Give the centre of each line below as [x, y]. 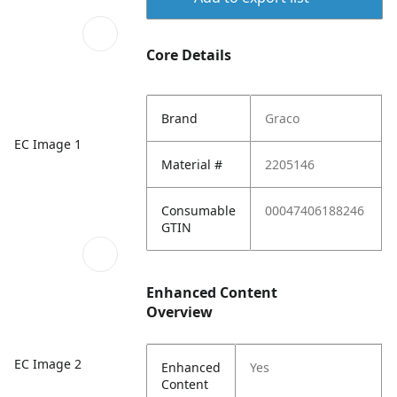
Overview [180, 312]
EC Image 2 [48, 363]
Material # [192, 164]
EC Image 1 [48, 144]
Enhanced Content [212, 292]
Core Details [189, 55]
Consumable [199, 210]
